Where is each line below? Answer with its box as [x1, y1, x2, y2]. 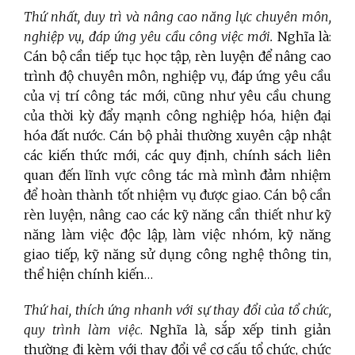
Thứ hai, [24, 301, 72, 318]
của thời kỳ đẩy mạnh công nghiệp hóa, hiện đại [24, 107, 331, 124]
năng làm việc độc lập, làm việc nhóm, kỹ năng [24, 226, 331, 242]
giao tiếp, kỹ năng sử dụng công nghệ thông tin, [24, 246, 331, 262]
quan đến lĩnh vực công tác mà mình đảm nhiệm [24, 166, 331, 183]
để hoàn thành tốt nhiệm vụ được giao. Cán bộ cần [24, 186, 331, 203]
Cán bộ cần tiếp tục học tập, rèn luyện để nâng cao [24, 48, 331, 64]
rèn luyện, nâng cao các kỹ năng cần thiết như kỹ [24, 206, 331, 223]
